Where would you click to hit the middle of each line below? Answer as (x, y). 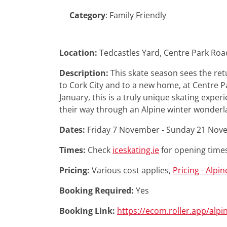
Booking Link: (88, 211)
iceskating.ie (136, 150)
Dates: (73, 130)
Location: (79, 53)
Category (87, 15)
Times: (73, 150)
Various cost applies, (132, 170)
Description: (85, 73)
